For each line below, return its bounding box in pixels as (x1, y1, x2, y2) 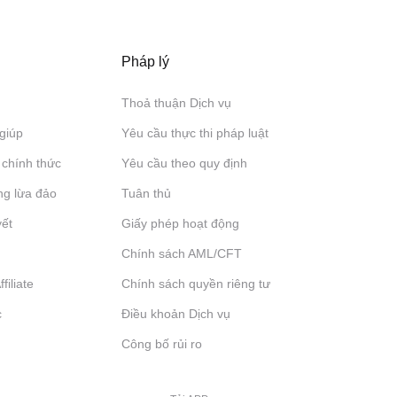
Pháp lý (121, 54, 170, 69)
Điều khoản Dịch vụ (121, 307, 231, 321)
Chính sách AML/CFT (121, 246, 243, 261)
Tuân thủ (121, 186, 172, 200)
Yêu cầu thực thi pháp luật (121, 126, 269, 140)
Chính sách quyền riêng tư (121, 276, 271, 291)
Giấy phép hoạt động (121, 216, 240, 230)
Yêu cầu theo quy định (121, 156, 248, 170)
